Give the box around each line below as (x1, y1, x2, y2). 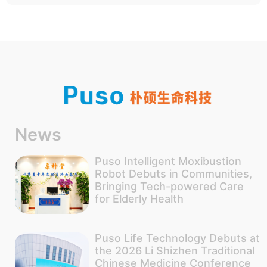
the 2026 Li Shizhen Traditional (94, 244, 254, 257)
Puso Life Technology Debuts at (94, 231, 260, 244)
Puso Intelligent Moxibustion (94, 154, 241, 167)
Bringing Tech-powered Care (94, 179, 244, 193)
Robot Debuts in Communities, (94, 167, 252, 180)
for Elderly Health (94, 192, 184, 205)
